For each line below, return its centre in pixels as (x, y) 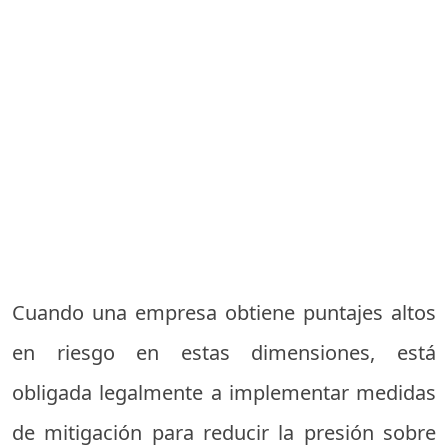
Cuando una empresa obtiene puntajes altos (224, 312)
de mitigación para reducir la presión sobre (224, 432)
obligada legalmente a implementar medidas (224, 392)
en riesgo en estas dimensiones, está (224, 352)
